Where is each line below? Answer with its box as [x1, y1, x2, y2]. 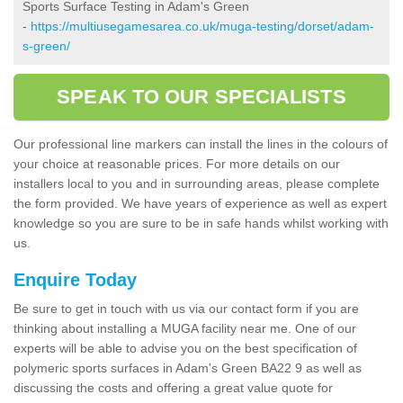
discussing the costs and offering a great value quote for [13, 380, 333, 395]
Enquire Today [13, 269, 137, 290]
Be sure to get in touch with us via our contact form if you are [13, 300, 359, 316]
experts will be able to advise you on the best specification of [13, 340, 357, 355]
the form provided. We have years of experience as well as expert [13, 195, 387, 210]
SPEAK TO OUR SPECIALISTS [57, 85, 346, 108]
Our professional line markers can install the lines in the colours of [13, 136, 388, 151]
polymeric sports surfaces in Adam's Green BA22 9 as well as [13, 360, 362, 375]
